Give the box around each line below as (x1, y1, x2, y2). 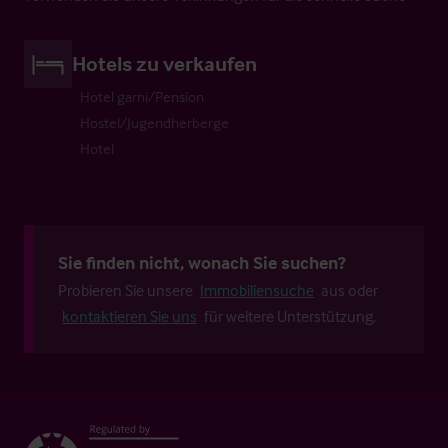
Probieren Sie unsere (58, 279, 196, 300)
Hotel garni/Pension (80, 86, 204, 106)
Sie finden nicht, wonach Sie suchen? (58, 250, 346, 274)
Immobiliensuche (200, 279, 314, 300)
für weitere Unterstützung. (201, 305, 379, 326)
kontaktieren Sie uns (62, 305, 197, 326)
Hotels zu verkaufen (72, 49, 257, 76)
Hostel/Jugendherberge (80, 112, 229, 132)
